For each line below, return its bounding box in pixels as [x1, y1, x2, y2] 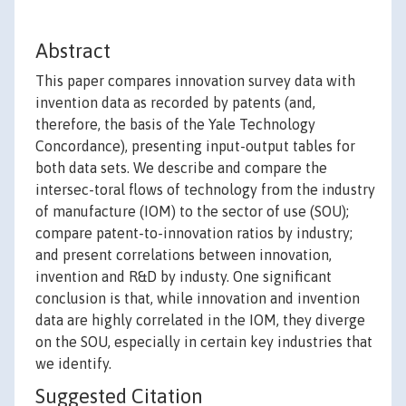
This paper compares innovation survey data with [35, 72, 355, 90]
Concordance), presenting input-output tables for [35, 138, 355, 155]
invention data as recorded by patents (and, [35, 94, 315, 111]
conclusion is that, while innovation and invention [35, 290, 360, 307]
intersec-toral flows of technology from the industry [35, 181, 375, 198]
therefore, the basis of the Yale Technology [35, 116, 315, 133]
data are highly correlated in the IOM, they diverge [35, 312, 365, 329]
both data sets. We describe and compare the [35, 159, 327, 177]
